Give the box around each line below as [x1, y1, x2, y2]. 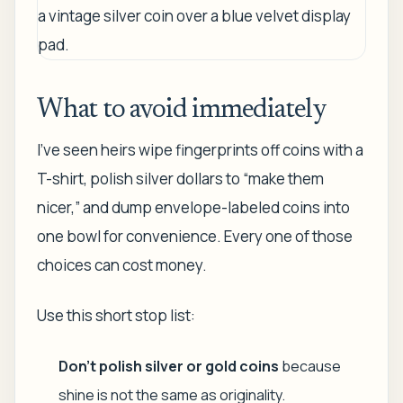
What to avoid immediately [37, 97, 327, 124]
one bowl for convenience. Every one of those [37, 226, 353, 246]
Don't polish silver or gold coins [58, 356, 279, 376]
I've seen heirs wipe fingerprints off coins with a [37, 139, 363, 160]
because [279, 356, 341, 376]
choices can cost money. [37, 255, 207, 275]
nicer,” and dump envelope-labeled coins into [37, 197, 350, 218]
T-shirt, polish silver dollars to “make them [37, 168, 324, 189]
